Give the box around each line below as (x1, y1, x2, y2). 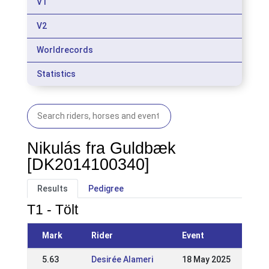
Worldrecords (36, 45, 93, 55)
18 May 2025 (181, 255, 231, 264)
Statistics (36, 69, 76, 79)
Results (37, 184, 68, 193)
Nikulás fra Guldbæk (26, 139, 176, 157)
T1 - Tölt (26, 202, 78, 217)
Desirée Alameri (91, 255, 153, 264)
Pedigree (88, 184, 124, 193)
